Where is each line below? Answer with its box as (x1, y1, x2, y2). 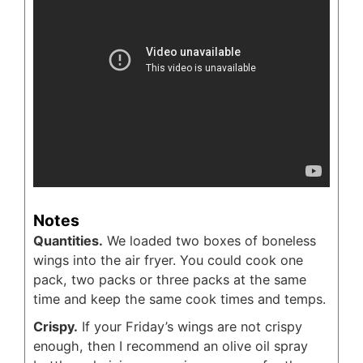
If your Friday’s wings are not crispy (78, 318, 302, 335)
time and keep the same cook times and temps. (33, 291, 326, 308)
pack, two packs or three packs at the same (33, 271, 306, 288)
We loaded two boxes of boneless (103, 233, 316, 250)
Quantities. (33, 233, 103, 250)
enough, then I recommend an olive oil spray (33, 338, 308, 355)
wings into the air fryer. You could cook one (33, 252, 303, 269)
